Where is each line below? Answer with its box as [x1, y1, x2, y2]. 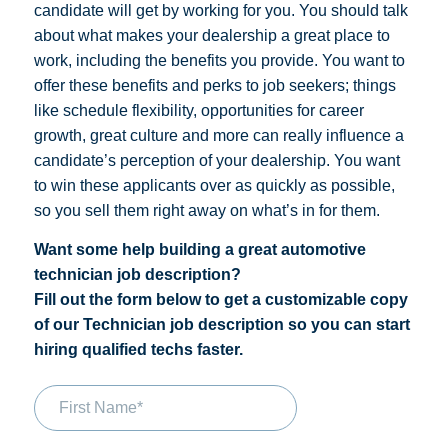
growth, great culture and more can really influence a [34, 126, 404, 144]
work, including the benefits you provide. [34, 51, 322, 69]
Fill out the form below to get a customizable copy [34, 291, 408, 309]
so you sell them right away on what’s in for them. [34, 201, 380, 219]
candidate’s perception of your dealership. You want [34, 151, 400, 169]
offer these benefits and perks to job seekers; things [34, 76, 396, 94]
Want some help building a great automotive [34, 241, 366, 259]
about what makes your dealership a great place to [34, 26, 390, 44]
